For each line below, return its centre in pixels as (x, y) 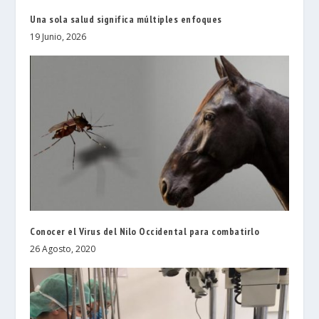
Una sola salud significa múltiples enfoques (126, 19)
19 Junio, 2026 (58, 36)
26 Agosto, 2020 (63, 249)
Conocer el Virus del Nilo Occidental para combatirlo (145, 231)
